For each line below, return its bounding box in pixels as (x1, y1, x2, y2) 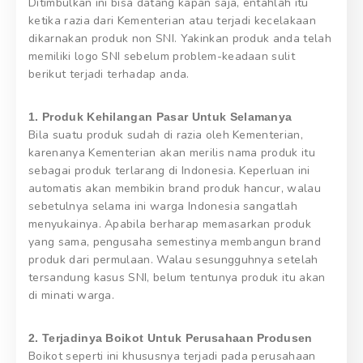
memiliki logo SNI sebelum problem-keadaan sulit (28, 48, 296, 64)
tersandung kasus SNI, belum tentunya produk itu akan (28, 269, 326, 285)
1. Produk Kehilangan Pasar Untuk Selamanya (28, 109, 293, 123)
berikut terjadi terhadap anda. (28, 66, 190, 82)
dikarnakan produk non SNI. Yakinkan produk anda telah (28, 30, 331, 46)
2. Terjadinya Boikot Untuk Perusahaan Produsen (28, 331, 313, 344)
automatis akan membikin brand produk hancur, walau (28, 180, 322, 196)
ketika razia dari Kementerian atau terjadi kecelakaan (28, 12, 316, 28)
